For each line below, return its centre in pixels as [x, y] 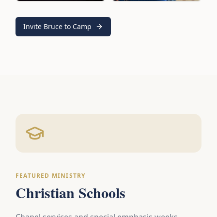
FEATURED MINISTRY [51, 176]
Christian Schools [70, 193]
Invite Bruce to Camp [57, 27]
